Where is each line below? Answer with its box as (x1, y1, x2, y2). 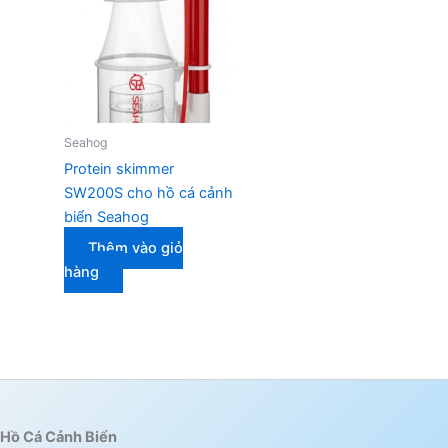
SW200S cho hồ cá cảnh (63, 183, 233, 202)
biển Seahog (63, 207, 149, 226)
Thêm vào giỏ (87, 239, 183, 258)
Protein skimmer (63, 159, 174, 178)
